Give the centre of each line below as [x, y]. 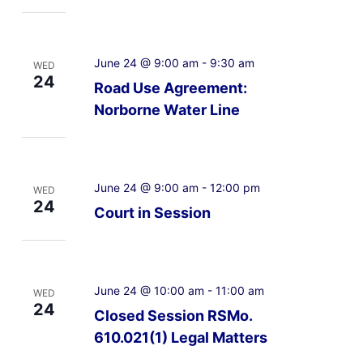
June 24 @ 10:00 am [149, 291]
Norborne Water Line [167, 110]
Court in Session [152, 213]
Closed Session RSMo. [173, 316]
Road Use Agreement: [170, 88]
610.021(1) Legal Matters [180, 338]
